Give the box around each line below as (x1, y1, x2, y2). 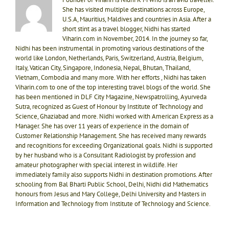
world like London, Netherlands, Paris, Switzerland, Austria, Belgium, (15, 54, 203, 63)
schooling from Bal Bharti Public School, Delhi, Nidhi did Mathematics (15, 180, 208, 189)
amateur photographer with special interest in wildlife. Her (15, 161, 177, 170)
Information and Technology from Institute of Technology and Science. (15, 199, 211, 209)
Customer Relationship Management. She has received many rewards (15, 131, 206, 141)
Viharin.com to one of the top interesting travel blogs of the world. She (15, 83, 211, 92)
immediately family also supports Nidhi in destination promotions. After (15, 170, 212, 179)
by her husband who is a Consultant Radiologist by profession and (15, 151, 196, 160)
